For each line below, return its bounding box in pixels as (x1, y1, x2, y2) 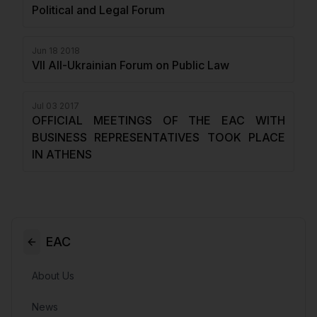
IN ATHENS (32, 147, 92, 161)
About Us (32, 270, 74, 282)
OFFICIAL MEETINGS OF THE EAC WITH (32, 113, 285, 127)
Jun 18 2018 (32, 45, 80, 56)
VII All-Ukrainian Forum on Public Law (32, 58, 229, 72)
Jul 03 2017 (32, 100, 79, 111)
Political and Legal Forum (32, 3, 165, 17)
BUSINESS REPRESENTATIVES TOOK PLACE (32, 130, 285, 144)
